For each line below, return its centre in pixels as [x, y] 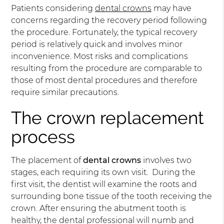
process [43, 137]
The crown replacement [108, 118]
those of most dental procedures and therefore [104, 80]
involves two [166, 160]
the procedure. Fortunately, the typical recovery [104, 32]
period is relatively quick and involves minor [97, 44]
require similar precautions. [65, 92]
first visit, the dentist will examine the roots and [104, 184]
